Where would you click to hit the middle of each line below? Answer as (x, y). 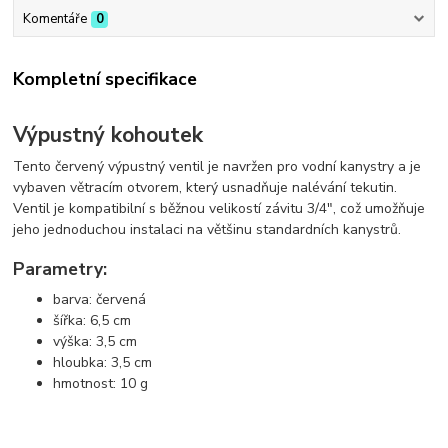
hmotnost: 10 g (103, 383)
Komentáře (54, 18)
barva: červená (100, 299)
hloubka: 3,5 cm (103, 362)
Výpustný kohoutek (108, 134)
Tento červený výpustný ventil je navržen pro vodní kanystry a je (217, 167)
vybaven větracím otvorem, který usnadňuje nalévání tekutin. (205, 188)
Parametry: (60, 268)
